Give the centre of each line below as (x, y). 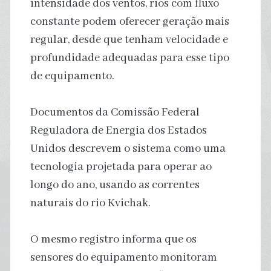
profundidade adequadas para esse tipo (129, 58)
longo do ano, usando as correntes (115, 185)
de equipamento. (72, 76)
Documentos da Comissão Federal (115, 112)
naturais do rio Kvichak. (90, 203)
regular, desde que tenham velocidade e (129, 40)
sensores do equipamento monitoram (123, 257)
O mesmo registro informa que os (113, 239)
